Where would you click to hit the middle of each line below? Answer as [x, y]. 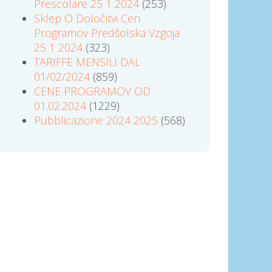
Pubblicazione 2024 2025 [96, 120]
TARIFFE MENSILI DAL [87, 62]
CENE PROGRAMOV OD [92, 91]
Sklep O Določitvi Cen [87, 18]
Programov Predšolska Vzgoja [107, 32]
